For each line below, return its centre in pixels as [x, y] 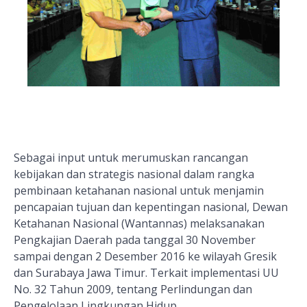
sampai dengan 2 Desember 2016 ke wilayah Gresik [145, 257]
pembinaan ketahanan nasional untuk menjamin [139, 191]
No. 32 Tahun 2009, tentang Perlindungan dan [133, 290]
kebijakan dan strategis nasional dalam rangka [134, 174]
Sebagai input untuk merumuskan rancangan [131, 158]
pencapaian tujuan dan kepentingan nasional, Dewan [151, 207]
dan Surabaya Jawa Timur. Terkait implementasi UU [146, 273]
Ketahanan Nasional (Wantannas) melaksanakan [139, 224]
